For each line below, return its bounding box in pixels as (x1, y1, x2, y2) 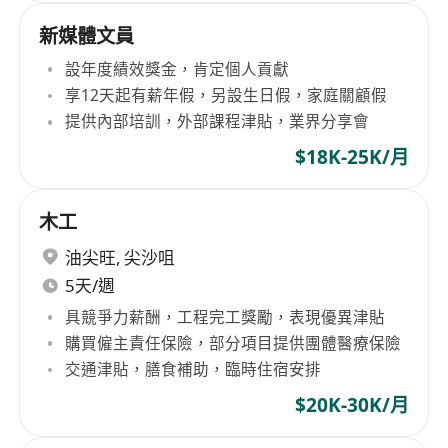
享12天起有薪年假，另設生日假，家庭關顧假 (65, 84, 388, 107)
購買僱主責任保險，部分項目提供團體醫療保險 (65, 332, 402, 355)
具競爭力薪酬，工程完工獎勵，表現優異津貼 (65, 305, 386, 328)
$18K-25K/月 (294, 143, 409, 170)
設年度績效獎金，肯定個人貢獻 (65, 57, 290, 80)
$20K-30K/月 (294, 391, 409, 418)
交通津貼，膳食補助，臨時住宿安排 (65, 358, 322, 381)
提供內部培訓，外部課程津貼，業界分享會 (65, 110, 370, 133)
